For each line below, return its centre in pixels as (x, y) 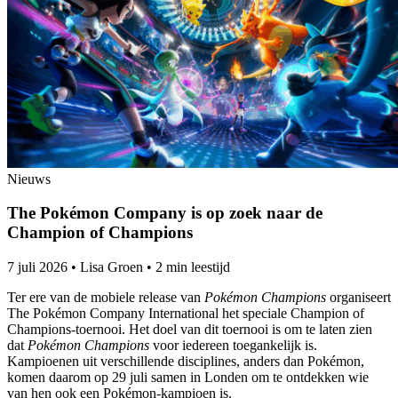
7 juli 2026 (37, 267)
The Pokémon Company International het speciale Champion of (186, 313)
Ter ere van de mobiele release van (106, 297)
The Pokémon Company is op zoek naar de (165, 213)
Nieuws (29, 179)
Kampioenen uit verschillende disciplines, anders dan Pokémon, (186, 361)
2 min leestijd (193, 267)
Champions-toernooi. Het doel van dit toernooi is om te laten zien (190, 329)
